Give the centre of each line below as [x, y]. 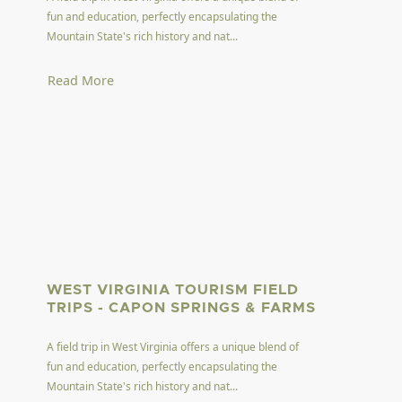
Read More [81, 80]
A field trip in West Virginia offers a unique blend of [173, 346]
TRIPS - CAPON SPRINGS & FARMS [182, 307]
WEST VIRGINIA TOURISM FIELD [173, 289]
